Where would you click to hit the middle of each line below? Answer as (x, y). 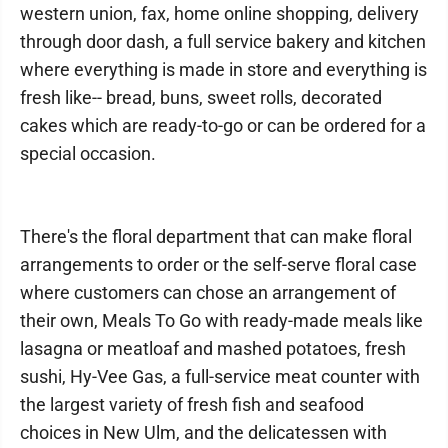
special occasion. (88, 154)
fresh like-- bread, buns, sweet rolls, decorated (201, 98)
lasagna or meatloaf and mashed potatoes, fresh (213, 349)
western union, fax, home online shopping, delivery (219, 14)
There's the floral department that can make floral (216, 237)
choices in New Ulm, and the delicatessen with (203, 433)
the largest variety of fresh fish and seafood (192, 405)
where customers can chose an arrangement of (208, 293)
